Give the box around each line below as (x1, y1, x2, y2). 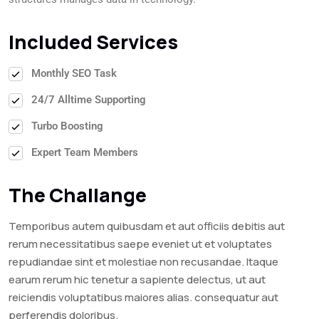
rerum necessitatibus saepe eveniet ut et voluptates (9, 236, 272, 251)
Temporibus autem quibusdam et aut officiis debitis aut (9, 219, 285, 234)
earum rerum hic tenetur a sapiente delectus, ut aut (9, 272, 266, 287)
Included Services (9, 28, 178, 55)
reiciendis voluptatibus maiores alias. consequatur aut (9, 290, 278, 305)
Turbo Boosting (31, 120, 103, 132)
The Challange (9, 182, 147, 208)
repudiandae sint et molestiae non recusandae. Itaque (9, 254, 278, 269)
